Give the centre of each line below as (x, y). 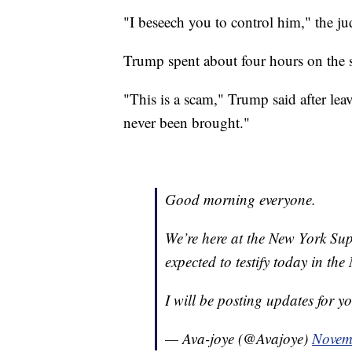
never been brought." (187, 122)
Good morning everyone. (240, 199)
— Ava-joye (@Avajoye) (238, 338)
